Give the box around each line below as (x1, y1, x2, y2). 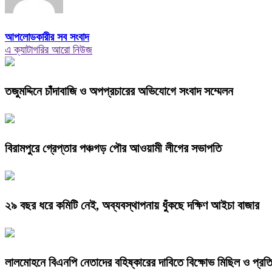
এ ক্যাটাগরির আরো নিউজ (5, 44, 92, 56)
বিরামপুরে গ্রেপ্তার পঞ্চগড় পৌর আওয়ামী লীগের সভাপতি (5, 141, 222, 155)
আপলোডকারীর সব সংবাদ (5, 31, 89, 44)
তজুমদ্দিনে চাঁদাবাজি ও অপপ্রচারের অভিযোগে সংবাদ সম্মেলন (5, 84, 233, 98)
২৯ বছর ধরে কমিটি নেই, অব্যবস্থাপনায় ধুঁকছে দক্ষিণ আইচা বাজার (5, 199, 259, 212)
